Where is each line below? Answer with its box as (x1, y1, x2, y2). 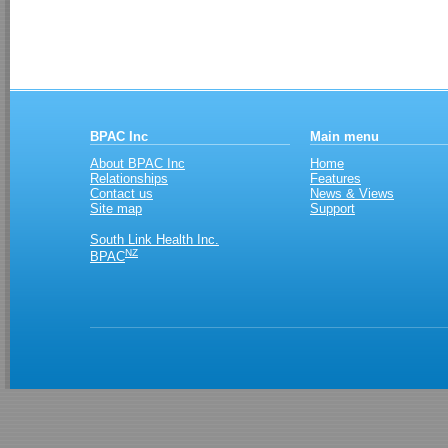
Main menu (310, 129, 379, 144)
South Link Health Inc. (90, 232, 219, 247)
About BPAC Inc (90, 156, 185, 171)
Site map (90, 201, 142, 216)
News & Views (310, 186, 394, 201)
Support (310, 201, 355, 216)
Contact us (90, 186, 153, 201)
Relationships (90, 171, 168, 186)
